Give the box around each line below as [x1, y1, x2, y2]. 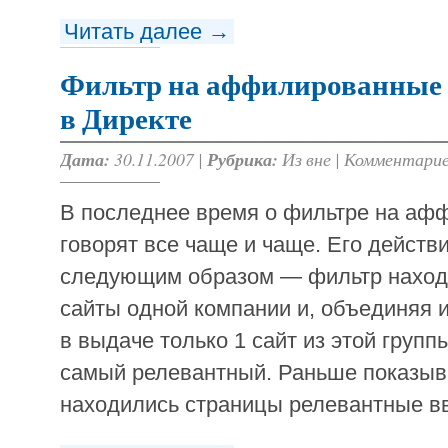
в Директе [60, 102, 192, 136]
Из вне [282, 146, 331, 171]
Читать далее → [64, 18, 230, 44]
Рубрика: [207, 146, 278, 172]
